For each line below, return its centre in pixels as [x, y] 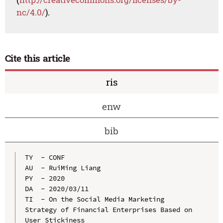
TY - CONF [45, 157]
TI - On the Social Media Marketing [94, 199]
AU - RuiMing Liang [62, 167]
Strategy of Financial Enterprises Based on [108, 209]
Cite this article [38, 58]
